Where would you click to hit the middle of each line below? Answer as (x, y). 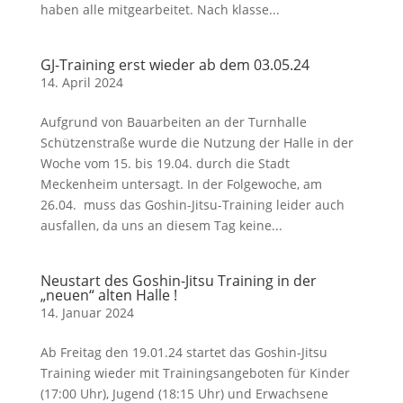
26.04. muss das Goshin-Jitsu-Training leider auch (192, 205)
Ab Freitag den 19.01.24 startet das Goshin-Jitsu (184, 352)
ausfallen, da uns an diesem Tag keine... (161, 225)
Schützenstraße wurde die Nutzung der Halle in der (197, 143)
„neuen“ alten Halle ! (108, 295)
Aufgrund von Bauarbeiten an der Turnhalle (173, 122)
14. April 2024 (81, 82)
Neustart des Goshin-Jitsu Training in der (178, 281)
